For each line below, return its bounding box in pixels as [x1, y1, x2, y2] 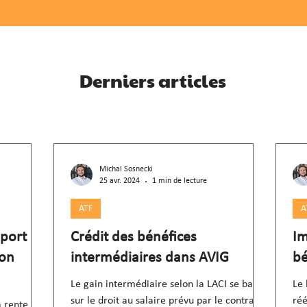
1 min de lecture [152, 177, 207, 185]
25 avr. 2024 [99, 177, 140, 185]
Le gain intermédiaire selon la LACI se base [71, 279, 262, 290]
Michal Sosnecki [99, 165, 153, 173]
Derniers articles [79, 68, 226, 93]
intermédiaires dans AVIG [71, 250, 229, 266]
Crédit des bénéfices [71, 230, 197, 245]
